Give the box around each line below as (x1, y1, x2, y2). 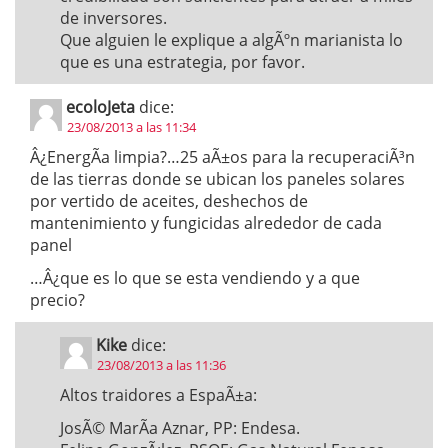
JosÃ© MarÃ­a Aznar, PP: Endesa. (60, 417, 300, 439)
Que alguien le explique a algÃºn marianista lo (60, 29, 403, 51)
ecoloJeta (66, 96, 135, 119)
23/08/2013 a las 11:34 (67, 118, 196, 136)
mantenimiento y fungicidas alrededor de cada (30, 212, 382, 234)
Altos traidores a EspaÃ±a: (60, 384, 257, 406)
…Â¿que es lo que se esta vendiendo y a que (30, 267, 360, 289)
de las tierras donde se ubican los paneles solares (30, 168, 405, 190)
